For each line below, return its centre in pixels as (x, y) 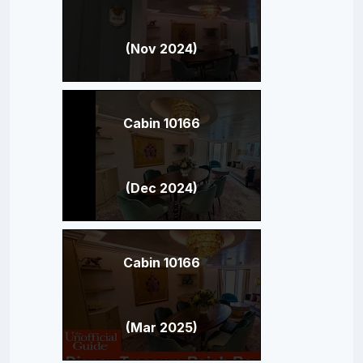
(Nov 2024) (161, 48)
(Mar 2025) (161, 327)
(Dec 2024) (161, 188)
